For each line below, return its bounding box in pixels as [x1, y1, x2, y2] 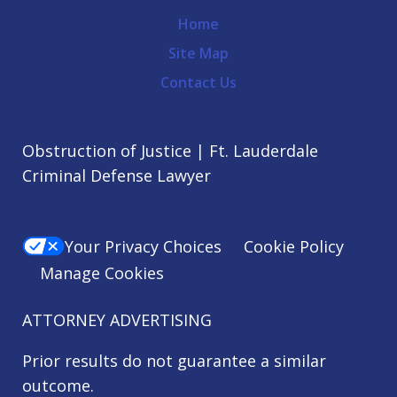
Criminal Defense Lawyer [22, 164, 211, 186]
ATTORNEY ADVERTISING [22, 309, 212, 331]
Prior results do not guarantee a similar [22, 350, 326, 372]
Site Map [168, 43, 229, 63]
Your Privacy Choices [65, 236, 222, 258]
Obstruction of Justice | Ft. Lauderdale [22, 139, 318, 161]
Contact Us [160, 72, 237, 92]
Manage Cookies [40, 262, 164, 284]
